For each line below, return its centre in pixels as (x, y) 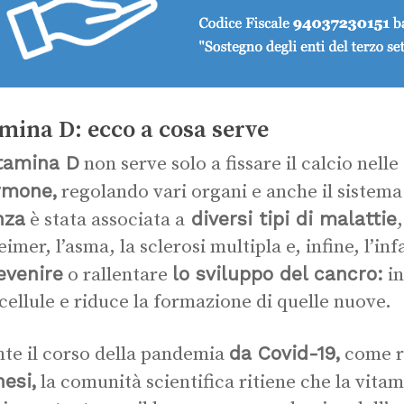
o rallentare (118, 275)
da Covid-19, (285, 353)
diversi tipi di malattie (291, 219)
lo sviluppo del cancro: (278, 274)
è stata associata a (105, 220)
